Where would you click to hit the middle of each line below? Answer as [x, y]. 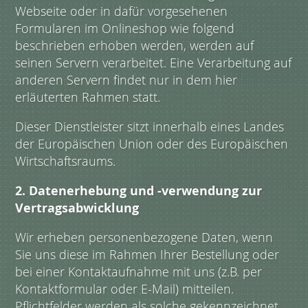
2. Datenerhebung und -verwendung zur [139, 191]
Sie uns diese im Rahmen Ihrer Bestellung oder [147, 255]
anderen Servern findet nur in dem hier [126, 80]
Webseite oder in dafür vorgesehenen [122, 11]
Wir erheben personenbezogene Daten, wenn [144, 238]
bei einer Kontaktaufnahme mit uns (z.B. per [139, 272]
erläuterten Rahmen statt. [88, 97]
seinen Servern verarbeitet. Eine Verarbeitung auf [154, 63]
